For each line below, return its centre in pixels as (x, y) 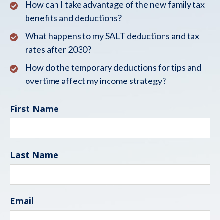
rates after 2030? (58, 49)
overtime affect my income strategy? (96, 81)
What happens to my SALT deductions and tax (112, 36)
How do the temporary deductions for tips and (113, 68)
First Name (34, 109)
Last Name (34, 155)
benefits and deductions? (73, 18)
